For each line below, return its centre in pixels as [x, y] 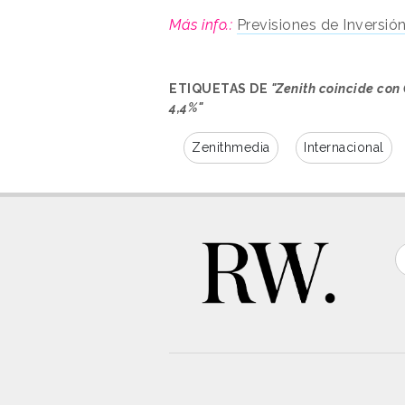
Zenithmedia [231, 147]
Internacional [344, 147]
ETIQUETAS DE [220, 88]
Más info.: [203, 24]
